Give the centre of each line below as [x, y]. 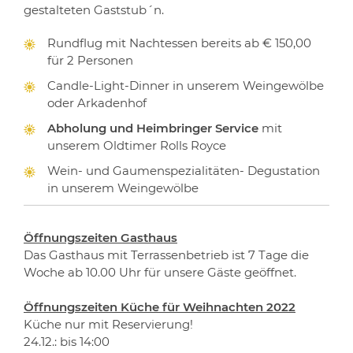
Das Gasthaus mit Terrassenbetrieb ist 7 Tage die [166, 255]
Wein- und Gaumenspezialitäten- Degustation [184, 171]
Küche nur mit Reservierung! [108, 324]
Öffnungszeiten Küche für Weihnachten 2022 [160, 307]
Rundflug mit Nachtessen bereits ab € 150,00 [179, 43]
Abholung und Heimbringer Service [154, 128]
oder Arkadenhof [97, 103]
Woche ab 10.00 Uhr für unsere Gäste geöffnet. [160, 272]
